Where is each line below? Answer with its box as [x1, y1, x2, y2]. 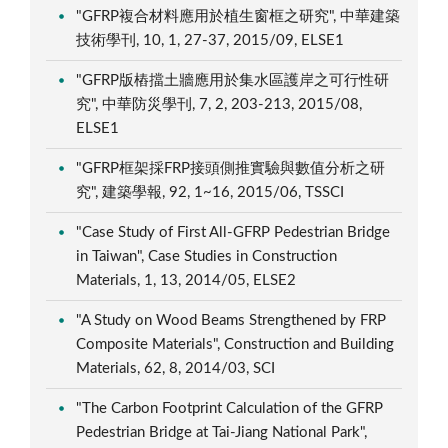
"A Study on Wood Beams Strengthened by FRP [76, 312, 387, 328]
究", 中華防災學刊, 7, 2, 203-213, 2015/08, [76, 96, 363, 112]
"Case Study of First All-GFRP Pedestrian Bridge [76, 224, 391, 240]
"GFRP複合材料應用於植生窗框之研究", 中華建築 [76, 8, 401, 24]
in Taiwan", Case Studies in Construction [76, 248, 338, 264]
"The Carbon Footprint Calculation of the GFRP [76, 400, 384, 416]
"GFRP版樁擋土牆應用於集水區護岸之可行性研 [76, 72, 390, 88]
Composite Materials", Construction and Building [76, 336, 395, 352]
